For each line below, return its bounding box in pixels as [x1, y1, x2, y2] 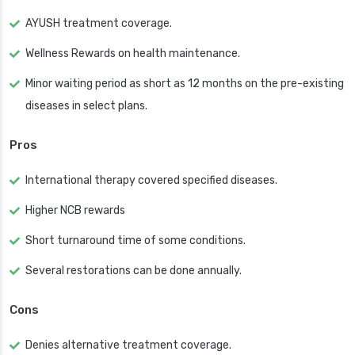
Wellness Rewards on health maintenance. [25, 47, 240, 61]
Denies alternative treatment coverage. [25, 338, 231, 353]
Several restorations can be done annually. [25, 264, 242, 278]
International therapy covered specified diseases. [25, 174, 277, 188]
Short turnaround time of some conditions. [25, 234, 246, 248]
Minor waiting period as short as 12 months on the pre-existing [25, 77, 344, 91]
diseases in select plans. [25, 99, 147, 113]
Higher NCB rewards [25, 204, 125, 218]
